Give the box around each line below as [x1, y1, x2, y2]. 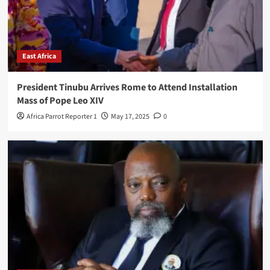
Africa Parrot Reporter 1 [26, 111, 97, 122]
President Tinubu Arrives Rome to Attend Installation [16, 80, 237, 94]
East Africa [22, 51, 56, 61]
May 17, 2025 [110, 111, 149, 122]
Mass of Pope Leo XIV [16, 93, 104, 107]
